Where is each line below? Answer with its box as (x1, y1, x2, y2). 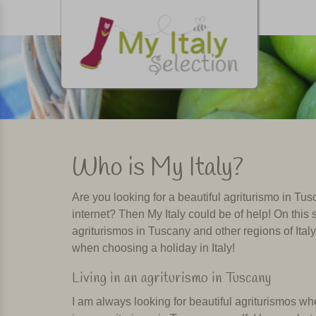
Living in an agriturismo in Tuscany (72, 269, 271, 288)
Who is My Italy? (72, 151, 243, 186)
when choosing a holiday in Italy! (72, 242, 235, 255)
